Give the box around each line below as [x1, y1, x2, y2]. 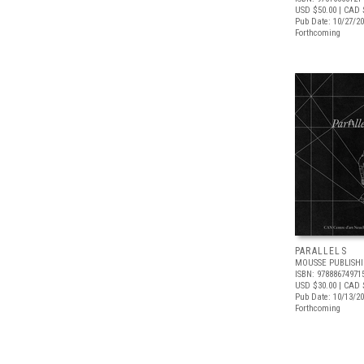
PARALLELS [295, 245, 347, 257]
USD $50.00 [295, 5, 336, 15]
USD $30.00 [295, 280, 336, 291]
